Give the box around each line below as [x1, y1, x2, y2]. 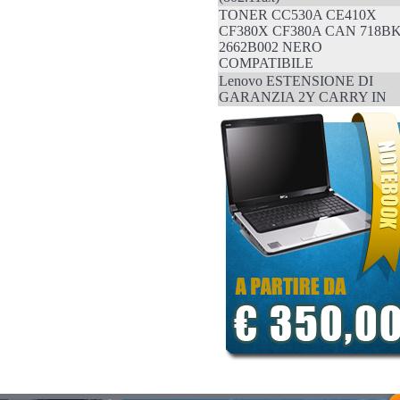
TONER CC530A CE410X [218, 7, 377, 22]
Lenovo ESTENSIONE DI [218, 73, 373, 88]
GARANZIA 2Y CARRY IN [218, 89, 387, 104]
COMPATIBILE [218, 55, 313, 71]
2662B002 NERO [218, 39, 322, 54]
